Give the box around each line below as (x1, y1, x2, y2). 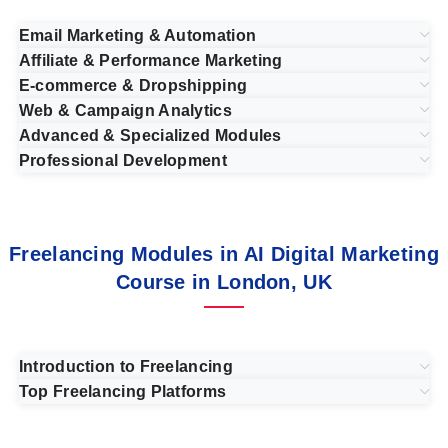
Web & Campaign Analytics (18, 101, 232, 119)
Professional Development (18, 151, 227, 169)
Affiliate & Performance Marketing (18, 51, 283, 69)
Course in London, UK (115, 270, 332, 293)
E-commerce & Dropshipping (18, 76, 248, 94)
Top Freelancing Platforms (18, 383, 227, 401)
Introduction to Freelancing (18, 358, 233, 376)
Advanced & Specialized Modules (18, 126, 282, 144)
